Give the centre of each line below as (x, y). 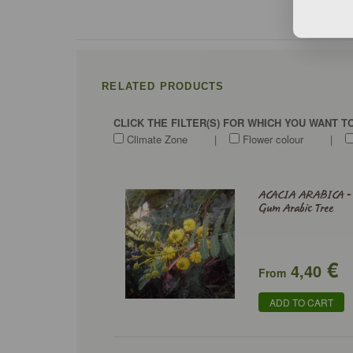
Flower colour (272, 139)
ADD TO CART (302, 302)
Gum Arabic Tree (296, 209)
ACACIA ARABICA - (305, 195)
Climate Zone (156, 139)
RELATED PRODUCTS (163, 86)
